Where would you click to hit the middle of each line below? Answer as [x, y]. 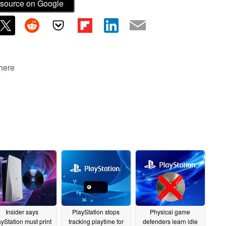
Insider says [22, 212]
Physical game [170, 212]
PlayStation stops [96, 212]
